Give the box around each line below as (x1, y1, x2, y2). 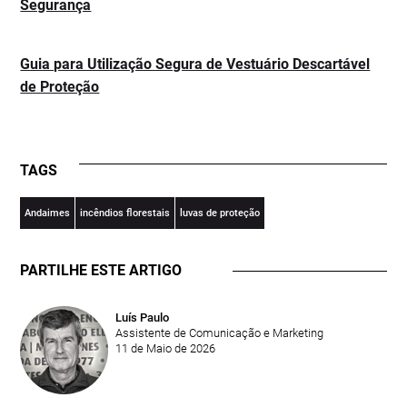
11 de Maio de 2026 (115, 342, 216, 356)
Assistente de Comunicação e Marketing (115, 326, 324, 341)
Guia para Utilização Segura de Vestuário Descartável (20, 55, 371, 74)
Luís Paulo (115, 311, 170, 325)
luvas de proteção (180, 207, 261, 220)
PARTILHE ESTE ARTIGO (20, 262, 183, 280)
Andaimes (25, 207, 71, 220)
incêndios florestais (80, 207, 171, 220)
